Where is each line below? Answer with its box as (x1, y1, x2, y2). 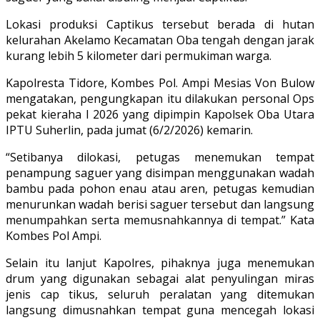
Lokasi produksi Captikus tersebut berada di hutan (6, 16, 314, 32)
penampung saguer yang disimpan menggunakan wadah (6, 164, 314, 181)
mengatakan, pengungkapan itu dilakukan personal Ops (6, 90, 314, 106)
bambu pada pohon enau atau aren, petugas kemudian (6, 180, 314, 196)
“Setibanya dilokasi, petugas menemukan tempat (6, 149, 314, 165)
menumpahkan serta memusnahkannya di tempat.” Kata (6, 211, 314, 228)
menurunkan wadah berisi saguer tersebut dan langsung (6, 196, 314, 212)
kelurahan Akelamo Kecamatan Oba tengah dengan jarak (6, 31, 314, 48)
